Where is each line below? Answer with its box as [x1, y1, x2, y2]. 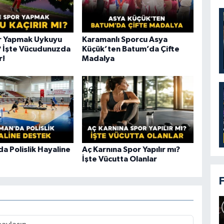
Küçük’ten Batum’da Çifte [81, 44, 179, 53]
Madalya [81, 54, 114, 62]
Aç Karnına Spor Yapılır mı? [81, 145, 180, 154]
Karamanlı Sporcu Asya [81, 35, 167, 43]
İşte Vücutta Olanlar [81, 155, 157, 163]
